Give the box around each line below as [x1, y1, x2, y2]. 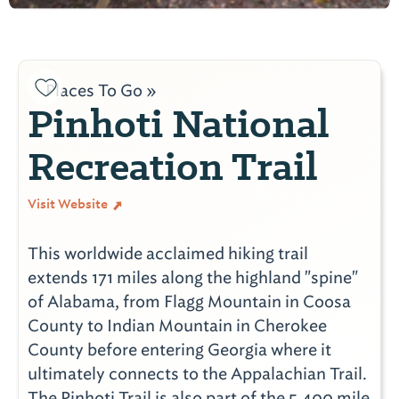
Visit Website [28, 196, 110, 213]
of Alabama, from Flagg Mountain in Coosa [28, 291, 351, 313]
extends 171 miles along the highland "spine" [28, 267, 358, 289]
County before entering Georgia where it [28, 339, 331, 361]
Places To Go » [45, 80, 157, 102]
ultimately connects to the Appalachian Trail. [28, 363, 367, 385]
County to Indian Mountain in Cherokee [28, 315, 327, 337]
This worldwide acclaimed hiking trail [28, 243, 308, 265]
